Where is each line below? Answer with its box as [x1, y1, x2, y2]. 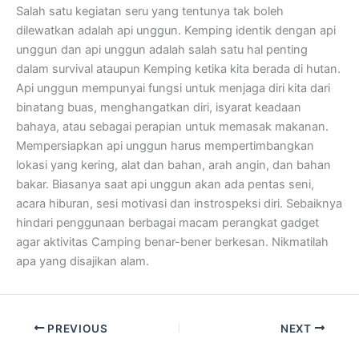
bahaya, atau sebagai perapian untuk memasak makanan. [16, 119, 329, 134]
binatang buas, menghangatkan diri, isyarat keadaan [16, 99, 301, 115]
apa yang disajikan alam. [16, 253, 149, 268]
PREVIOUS [44, 321, 108, 335]
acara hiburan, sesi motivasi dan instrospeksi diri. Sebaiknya [16, 196, 342, 211]
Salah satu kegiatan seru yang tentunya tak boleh [16, 3, 284, 18]
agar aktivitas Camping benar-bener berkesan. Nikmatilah [16, 234, 329, 249]
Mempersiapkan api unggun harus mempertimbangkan [16, 138, 314, 153]
